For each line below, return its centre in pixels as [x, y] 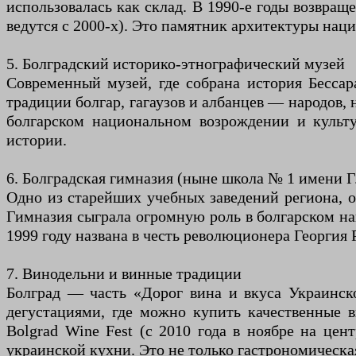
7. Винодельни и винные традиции [124, 274]
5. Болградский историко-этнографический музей [176, 64]
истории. [37, 140]
